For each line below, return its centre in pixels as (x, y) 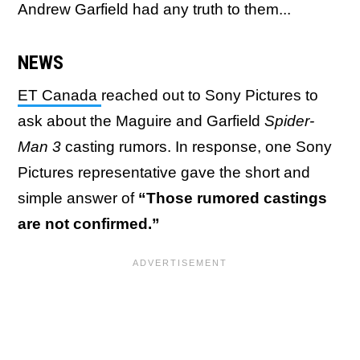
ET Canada (59, 95)
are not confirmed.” (89, 224)
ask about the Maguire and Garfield (141, 121)
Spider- (289, 121)
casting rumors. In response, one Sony (198, 147)
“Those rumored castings (233, 198)
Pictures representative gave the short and (164, 172)
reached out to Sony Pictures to (210, 95)
